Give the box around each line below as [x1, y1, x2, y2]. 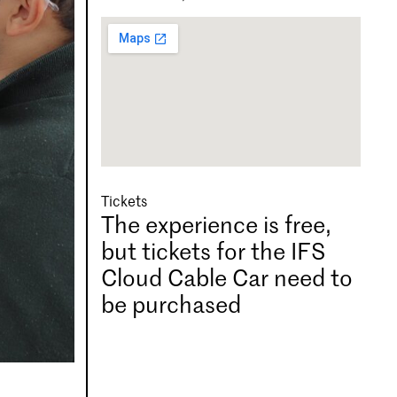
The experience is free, [101, 208, 332, 239]
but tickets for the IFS [101, 235, 326, 266]
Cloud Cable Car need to [101, 261, 354, 292]
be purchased [101, 288, 242, 319]
